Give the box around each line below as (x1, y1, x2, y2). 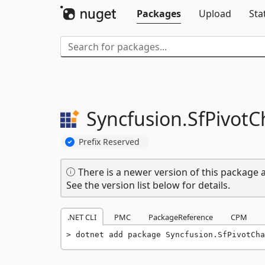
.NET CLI (67, 211, 96, 222)
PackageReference (148, 211, 213, 222)
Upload (199, 7, 231, 20)
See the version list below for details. (66, 178, 230, 192)
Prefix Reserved (79, 135, 140, 147)
